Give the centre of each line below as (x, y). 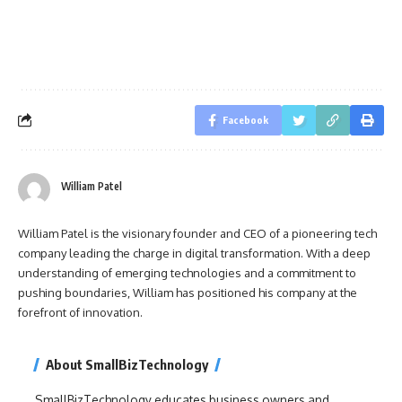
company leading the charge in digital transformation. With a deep (194, 253)
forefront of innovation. (80, 312)
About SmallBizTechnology (127, 364)
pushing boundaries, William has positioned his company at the (188, 292)
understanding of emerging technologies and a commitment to (187, 272)
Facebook (245, 119)
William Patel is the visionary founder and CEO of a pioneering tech (197, 233)
